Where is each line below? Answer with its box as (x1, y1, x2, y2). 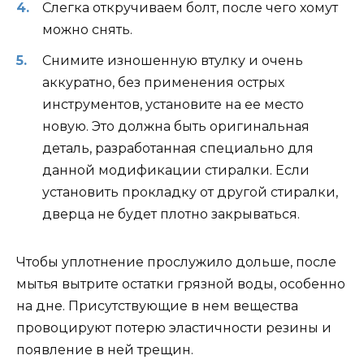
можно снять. (42, 21, 132, 37)
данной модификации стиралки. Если (42, 162, 310, 179)
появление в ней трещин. (16, 342, 193, 358)
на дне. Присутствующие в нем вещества (16, 298, 298, 314)
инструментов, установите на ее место (42, 97, 304, 113)
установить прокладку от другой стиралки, (42, 184, 338, 201)
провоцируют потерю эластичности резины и (16, 320, 331, 336)
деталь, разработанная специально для (42, 141, 314, 157)
